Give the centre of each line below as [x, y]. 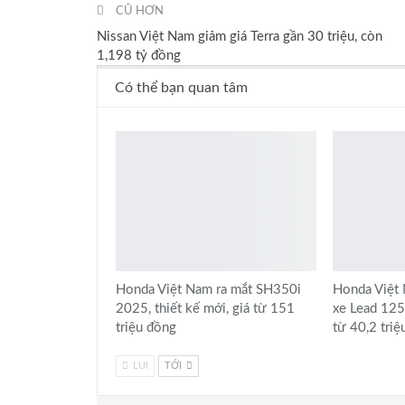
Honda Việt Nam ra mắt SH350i [208, 290]
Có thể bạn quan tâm [181, 87]
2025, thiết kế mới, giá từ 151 [205, 309]
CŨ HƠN [138, 11]
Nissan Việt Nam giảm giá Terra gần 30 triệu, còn [240, 36]
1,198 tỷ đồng [139, 55]
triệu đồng [146, 328]
